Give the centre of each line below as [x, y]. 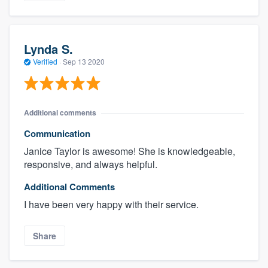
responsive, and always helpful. [91, 165]
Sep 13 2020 [84, 61]
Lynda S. [48, 48]
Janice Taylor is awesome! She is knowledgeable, [130, 151]
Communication [57, 134]
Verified [45, 61]
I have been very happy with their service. [111, 205]
